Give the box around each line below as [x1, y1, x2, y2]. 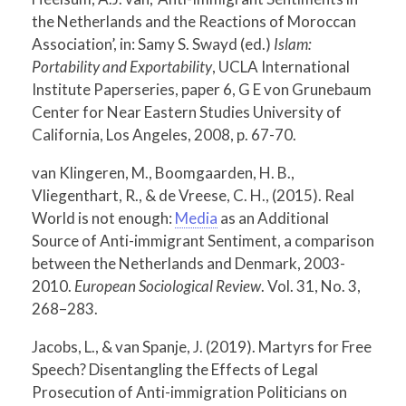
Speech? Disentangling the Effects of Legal [32, 359, 318, 379]
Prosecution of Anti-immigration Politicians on [32, 382, 347, 401]
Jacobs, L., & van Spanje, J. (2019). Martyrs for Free [32, 336, 372, 356]
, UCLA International [212, 56, 350, 76]
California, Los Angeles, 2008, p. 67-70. [32, 124, 296, 144]
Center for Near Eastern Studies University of [32, 101, 342, 121]
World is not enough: [32, 208, 175, 227]
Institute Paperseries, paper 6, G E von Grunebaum [32, 79, 372, 99]
